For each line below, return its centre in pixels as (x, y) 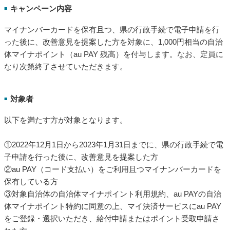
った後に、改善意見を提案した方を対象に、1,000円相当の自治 (113, 42)
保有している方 (31, 181)
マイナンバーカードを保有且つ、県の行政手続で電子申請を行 (112, 30)
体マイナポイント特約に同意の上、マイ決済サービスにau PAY (113, 206)
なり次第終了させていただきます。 (66, 67)
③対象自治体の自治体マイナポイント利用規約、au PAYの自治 (113, 194)
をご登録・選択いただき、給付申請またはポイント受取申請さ (112, 218)
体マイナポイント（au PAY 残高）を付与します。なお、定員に (114, 54)
